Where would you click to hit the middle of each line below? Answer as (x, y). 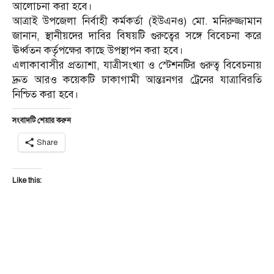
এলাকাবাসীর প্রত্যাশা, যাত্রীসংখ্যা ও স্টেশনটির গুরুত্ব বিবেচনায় (137, 65)
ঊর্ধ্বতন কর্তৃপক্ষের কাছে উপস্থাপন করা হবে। (98, 50)
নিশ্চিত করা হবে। (46, 94)
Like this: (27, 180)
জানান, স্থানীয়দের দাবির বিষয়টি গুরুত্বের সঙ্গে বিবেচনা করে (137, 35)
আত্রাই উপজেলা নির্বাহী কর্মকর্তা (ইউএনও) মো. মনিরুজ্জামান (137, 21)
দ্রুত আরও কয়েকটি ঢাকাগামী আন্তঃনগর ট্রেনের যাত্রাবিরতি (137, 80)
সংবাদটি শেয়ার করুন (42, 120)
